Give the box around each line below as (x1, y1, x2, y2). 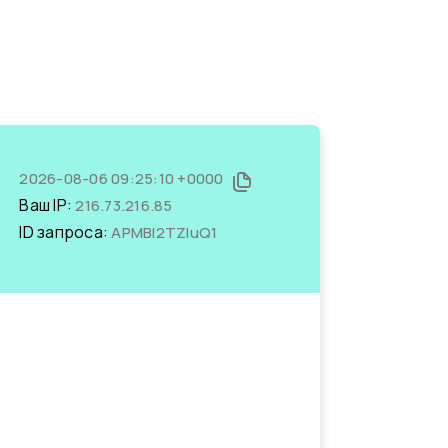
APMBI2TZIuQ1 (111, 222, 218, 243)
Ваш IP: (19, 194, 76, 216)
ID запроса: (19, 221, 112, 243)
